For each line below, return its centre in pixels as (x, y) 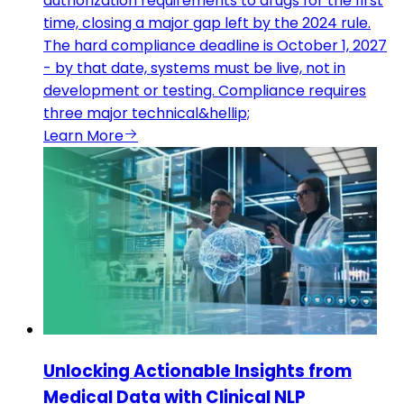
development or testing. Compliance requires (205, 91)
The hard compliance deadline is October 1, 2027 (215, 46)
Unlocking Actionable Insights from (197, 371)
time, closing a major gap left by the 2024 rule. (207, 23)
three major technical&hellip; (147, 114)
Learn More (83, 136)
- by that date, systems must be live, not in (194, 69)
